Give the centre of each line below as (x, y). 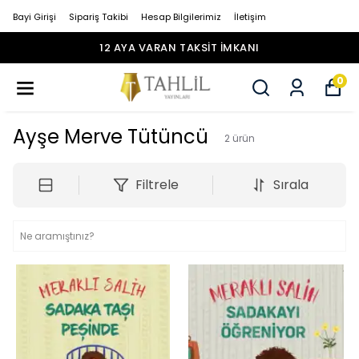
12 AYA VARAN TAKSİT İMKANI (179, 48)
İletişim (250, 17)
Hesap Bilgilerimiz (181, 17)
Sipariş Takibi (99, 17)
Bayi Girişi (34, 17)
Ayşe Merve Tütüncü (111, 137)
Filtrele (157, 185)
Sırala (290, 185)
